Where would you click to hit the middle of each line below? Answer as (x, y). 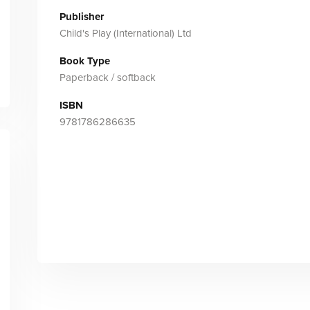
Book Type (84, 61)
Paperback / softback (107, 77)
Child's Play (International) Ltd (125, 33)
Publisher (81, 17)
